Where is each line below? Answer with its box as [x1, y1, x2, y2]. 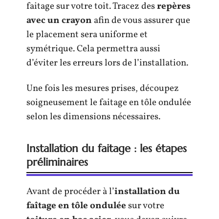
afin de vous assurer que [92, 14, 190, 27]
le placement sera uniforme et [26, 28, 148, 42]
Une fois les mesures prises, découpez [26, 82, 179, 95]
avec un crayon [26, 14, 92, 27]
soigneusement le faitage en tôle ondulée [26, 96, 191, 109]
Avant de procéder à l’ [26, 185, 114, 198]
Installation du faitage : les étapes [26, 141, 187, 155]
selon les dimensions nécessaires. [26, 110, 160, 123]
